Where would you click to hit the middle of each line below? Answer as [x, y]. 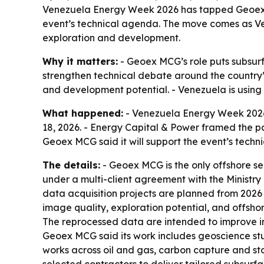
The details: [71, 165]
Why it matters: [80, 61]
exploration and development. [111, 38]
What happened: [83, 113]
